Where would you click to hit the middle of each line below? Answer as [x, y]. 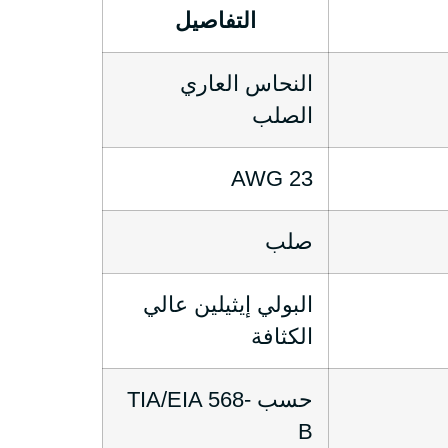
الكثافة [282, 336]
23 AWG [301, 178]
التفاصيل [215, 20]
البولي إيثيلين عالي [228, 304]
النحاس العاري [246, 83]
